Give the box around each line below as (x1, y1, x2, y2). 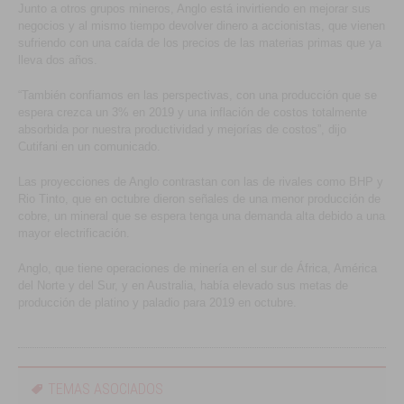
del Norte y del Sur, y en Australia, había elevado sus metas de (18, 278, 349, 292)
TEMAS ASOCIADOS (48, 380, 164, 398)
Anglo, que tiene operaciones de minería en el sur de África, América (18, 261, 378, 275)
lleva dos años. (18, 52, 98, 67)
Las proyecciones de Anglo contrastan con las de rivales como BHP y (18, 174, 384, 188)
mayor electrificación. (18, 225, 131, 240)
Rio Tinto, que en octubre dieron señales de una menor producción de (18, 191, 381, 206)
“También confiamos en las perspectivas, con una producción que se (18, 87, 378, 102)
